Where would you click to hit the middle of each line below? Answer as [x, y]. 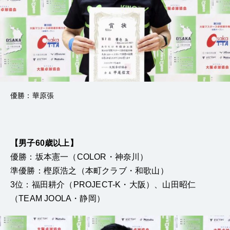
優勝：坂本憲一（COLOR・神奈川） [79, 157]
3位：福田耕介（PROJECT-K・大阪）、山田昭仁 [103, 184]
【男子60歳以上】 [44, 143]
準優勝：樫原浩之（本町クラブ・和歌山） [89, 170]
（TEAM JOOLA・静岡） [57, 198]
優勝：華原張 [32, 95]
